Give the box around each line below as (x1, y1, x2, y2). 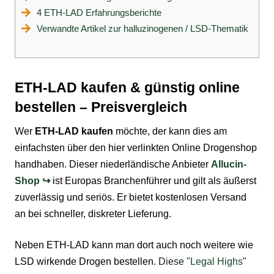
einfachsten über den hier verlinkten (15, 142, 172, 153)
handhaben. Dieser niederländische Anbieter (15, 158, 211, 169)
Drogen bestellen (79, 256, 154, 267)
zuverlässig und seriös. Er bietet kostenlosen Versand (15, 191, 246, 202)
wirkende (37, 256, 76, 267)
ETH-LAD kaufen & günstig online (15, 79, 240, 95)
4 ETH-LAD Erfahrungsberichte (37, 7, 161, 18)
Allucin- (211, 158, 246, 169)
